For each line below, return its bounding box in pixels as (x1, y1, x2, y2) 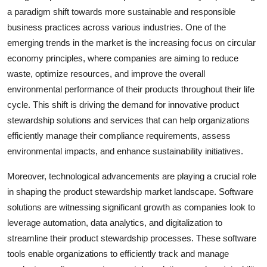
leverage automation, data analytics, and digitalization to (7, 217, 222, 228)
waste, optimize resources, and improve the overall (7, 68, 205, 79)
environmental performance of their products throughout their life (7, 83, 254, 94)
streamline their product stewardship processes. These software (7, 232, 256, 243)
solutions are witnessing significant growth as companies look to (7, 201, 255, 212)
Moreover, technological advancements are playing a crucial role (7, 170, 256, 181)
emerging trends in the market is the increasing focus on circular (7, 37, 256, 48)
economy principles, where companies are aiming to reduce (7, 52, 238, 63)
